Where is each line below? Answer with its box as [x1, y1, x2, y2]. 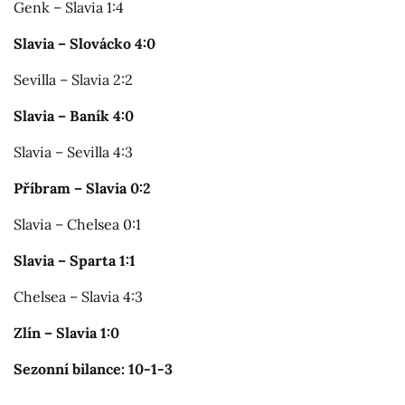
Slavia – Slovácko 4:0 [14, 34, 155, 53]
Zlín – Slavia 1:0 [14, 324, 119, 343]
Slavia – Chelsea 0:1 [14, 215, 141, 234]
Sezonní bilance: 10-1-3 [14, 360, 173, 379]
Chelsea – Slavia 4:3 [14, 287, 143, 306]
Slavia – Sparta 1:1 [14, 251, 136, 270]
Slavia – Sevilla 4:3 [14, 143, 133, 162]
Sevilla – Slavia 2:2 [14, 71, 133, 89]
